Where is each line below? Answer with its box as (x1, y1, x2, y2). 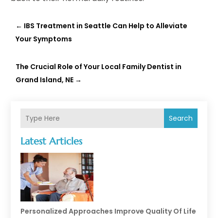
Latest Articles (20, 135, 83, 148)
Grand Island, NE (16, 75, 74, 85)
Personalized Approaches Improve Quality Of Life (20, 206, 197, 217)
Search (168, 113, 193, 123)
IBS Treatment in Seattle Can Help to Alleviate (24, 21, 188, 31)
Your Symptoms (16, 34, 73, 44)
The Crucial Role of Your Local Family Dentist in (16, 62, 182, 72)
